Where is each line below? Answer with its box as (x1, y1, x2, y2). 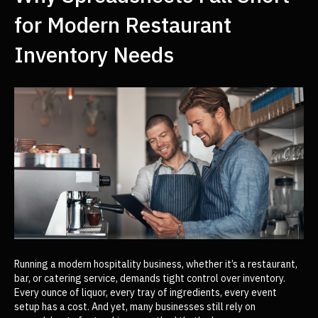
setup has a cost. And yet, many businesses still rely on (14, 300, 256, 314)
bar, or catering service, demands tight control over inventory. (14, 272, 285, 285)
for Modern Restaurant (14, 10, 231, 38)
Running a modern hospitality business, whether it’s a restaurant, (14, 258, 297, 271)
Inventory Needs (14, 40, 174, 68)
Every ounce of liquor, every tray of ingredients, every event (14, 286, 277, 300)
